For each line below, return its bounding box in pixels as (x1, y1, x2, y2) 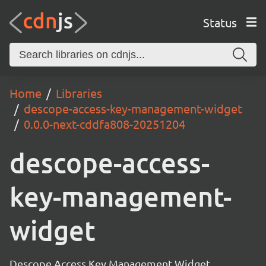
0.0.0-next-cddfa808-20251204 (24, 116, 185, 131)
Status (202, 14, 237, 30)
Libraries (56, 85, 102, 100)
